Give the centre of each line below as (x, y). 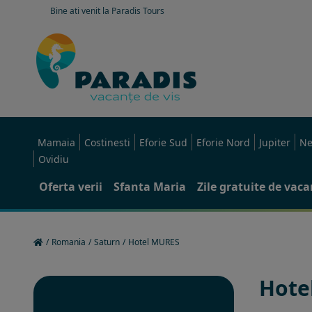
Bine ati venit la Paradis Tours (107, 11)
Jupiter (275, 142)
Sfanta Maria (150, 187)
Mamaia (56, 142)
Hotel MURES (154, 242)
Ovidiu (54, 159)
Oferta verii (71, 187)
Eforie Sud (163, 142)
